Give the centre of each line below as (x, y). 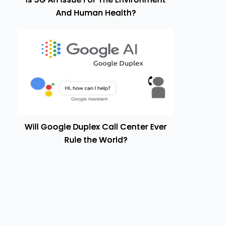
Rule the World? (96, 140)
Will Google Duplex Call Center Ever (96, 127)
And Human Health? (96, 13)
